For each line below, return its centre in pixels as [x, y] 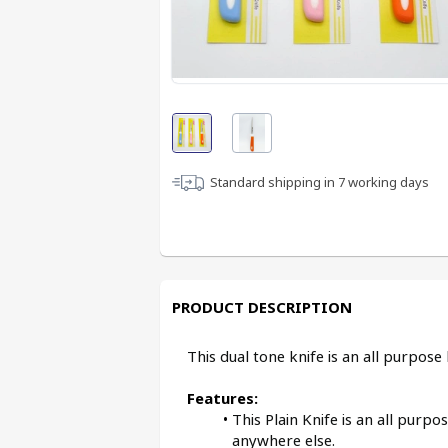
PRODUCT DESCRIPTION [262, 307]
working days [387, 182]
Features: [222, 398]
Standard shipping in [274, 182]
